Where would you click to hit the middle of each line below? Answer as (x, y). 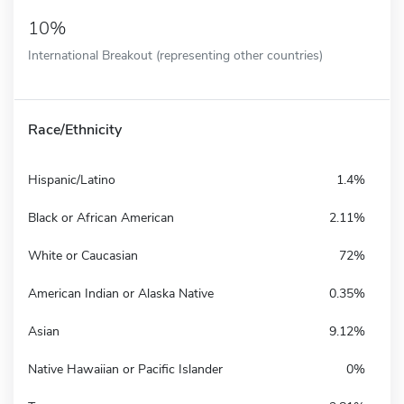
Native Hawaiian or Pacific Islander (125, 369)
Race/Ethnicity (75, 129)
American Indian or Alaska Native (121, 293)
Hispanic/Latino (72, 179)
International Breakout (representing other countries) (175, 55)
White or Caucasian (83, 255)
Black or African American (101, 217)
